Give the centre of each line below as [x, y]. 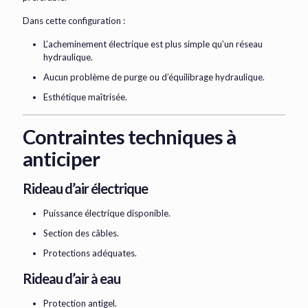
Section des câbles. [81, 233]
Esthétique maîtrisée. [85, 97]
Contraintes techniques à [129, 137]
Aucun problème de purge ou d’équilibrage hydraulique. [154, 77]
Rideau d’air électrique [85, 189]
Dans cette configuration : [74, 21]
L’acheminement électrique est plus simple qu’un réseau [153, 44]
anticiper [61, 159]
